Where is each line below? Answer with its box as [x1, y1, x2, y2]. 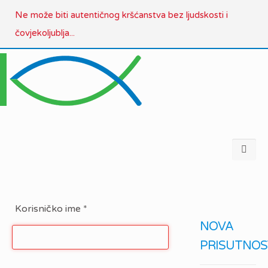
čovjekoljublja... [15, 28, 75, 38]
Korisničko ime [15, 203, 81, 215]
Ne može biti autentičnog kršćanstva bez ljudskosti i [15, 10, 228, 20]
